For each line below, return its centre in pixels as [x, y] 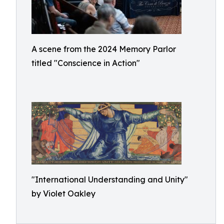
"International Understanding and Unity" [110, 179]
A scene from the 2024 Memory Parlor [104, 49]
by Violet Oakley [63, 193]
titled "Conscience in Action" [86, 63]
